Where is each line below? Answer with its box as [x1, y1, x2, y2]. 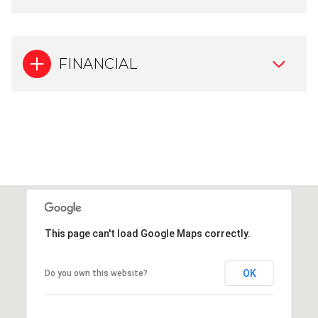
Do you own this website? [44, 268, 148, 278]
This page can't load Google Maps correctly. [44, 227, 251, 239]
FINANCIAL [58, 55, 137, 72]
